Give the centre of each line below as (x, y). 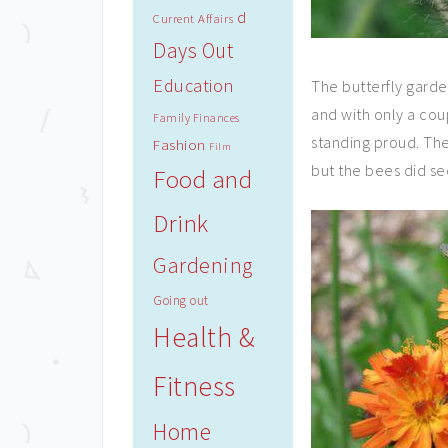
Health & (204, 337)
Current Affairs (193, 18)
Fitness (194, 386)
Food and (202, 179)
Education (193, 85)
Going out (181, 300)
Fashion (179, 144)
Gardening (203, 265)
